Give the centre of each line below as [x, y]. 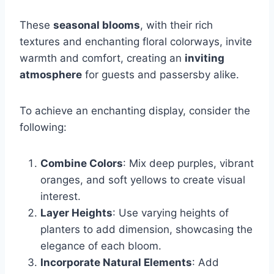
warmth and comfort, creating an [102, 58]
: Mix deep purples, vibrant [188, 164]
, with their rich [176, 25]
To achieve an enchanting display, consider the [135, 111]
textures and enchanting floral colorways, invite [136, 42]
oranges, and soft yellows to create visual [143, 180]
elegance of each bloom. [101, 246]
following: [43, 128]
